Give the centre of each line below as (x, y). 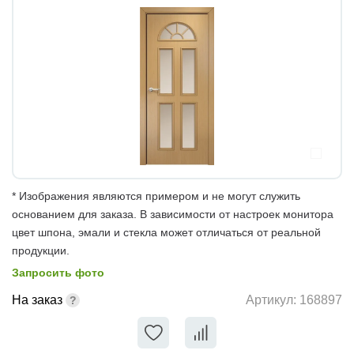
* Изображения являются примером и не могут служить (156, 196)
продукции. (41, 250)
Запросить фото (58, 272)
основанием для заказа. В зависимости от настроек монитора (173, 214)
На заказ (37, 299)
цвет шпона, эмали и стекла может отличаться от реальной (166, 232)
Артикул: (273, 300)
